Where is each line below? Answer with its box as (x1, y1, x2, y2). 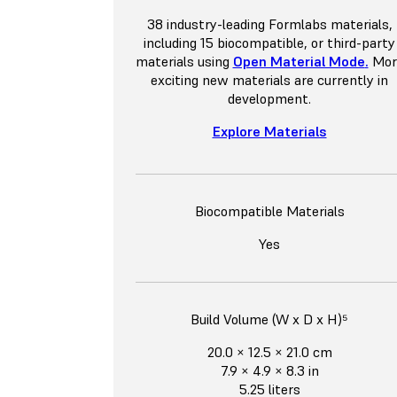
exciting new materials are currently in (151, 71, 388, 90)
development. (228, 90, 311, 108)
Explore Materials (212, 122, 327, 141)
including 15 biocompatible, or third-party (144, 34, 395, 52)
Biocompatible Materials (194, 202, 345, 221)
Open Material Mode (232, 52, 365, 71)
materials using (135, 52, 233, 71)
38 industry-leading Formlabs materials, (146, 15, 393, 34)
